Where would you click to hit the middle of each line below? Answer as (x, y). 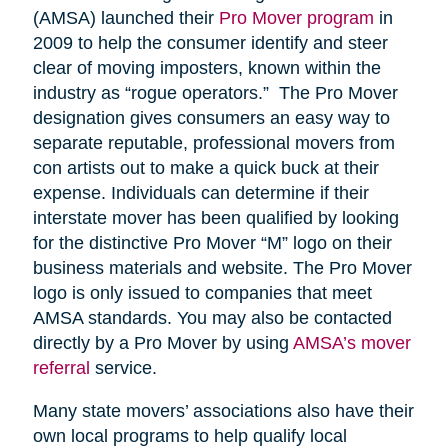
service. (123, 368)
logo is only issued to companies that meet (202, 293)
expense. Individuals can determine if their (200, 193)
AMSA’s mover (351, 343)
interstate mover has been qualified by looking (215, 218)
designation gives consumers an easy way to (211, 118)
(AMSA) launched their (125, 18)
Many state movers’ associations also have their (223, 411)
